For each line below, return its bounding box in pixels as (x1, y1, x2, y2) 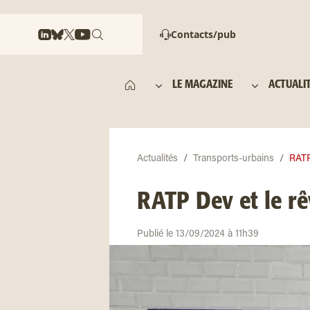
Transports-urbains (193, 154, 274, 164)
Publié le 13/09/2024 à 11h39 (137, 230, 259, 239)
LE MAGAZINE (172, 80, 233, 90)
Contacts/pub (171, 28, 236, 41)
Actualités (137, 154, 178, 164)
